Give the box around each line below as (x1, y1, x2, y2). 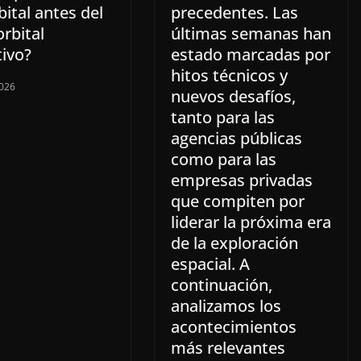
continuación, (171, 274, 272, 297)
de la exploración (171, 232, 298, 255)
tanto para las (171, 106, 275, 129)
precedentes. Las (171, 2, 298, 24)
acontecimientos (171, 316, 297, 338)
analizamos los (171, 295, 281, 317)
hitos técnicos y (171, 64, 288, 87)
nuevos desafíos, (171, 85, 296, 108)
